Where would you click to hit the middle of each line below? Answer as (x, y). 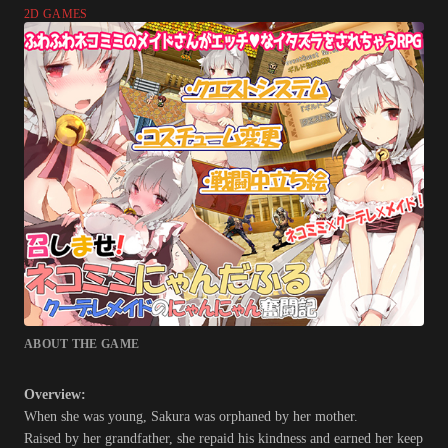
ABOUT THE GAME (82, 344)
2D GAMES (56, 14)
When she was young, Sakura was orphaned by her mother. (191, 417)
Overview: (55, 395)
